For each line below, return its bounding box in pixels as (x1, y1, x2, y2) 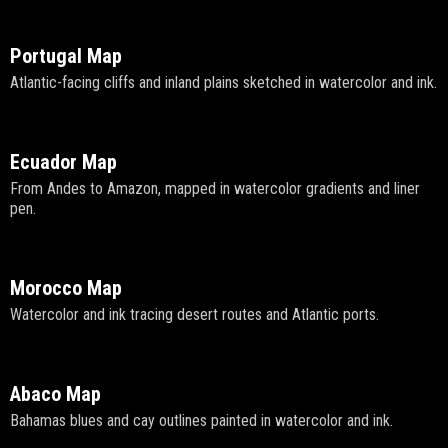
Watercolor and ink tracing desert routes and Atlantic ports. (10, 305, 379, 325)
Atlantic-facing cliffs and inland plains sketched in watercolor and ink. (10, 73, 437, 93)
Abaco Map (10, 382, 101, 407)
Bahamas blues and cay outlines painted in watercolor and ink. (10, 411, 393, 431)
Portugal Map (10, 44, 122, 69)
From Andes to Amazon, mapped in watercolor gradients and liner (10, 179, 420, 199)
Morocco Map (10, 276, 122, 301)
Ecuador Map (10, 150, 117, 175)
